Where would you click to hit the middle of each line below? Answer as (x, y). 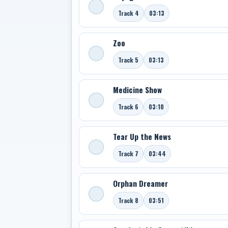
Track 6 (128, 107)
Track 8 (128, 200)
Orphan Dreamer (140, 183)
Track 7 (128, 153)
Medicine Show (137, 90)
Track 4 (129, 13)
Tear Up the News (142, 136)
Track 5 (128, 60)
